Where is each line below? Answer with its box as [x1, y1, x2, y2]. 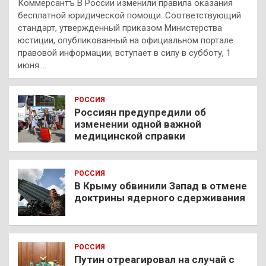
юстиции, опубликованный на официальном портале [18, 34, 233, 46]
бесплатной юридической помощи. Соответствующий [18, 9, 241, 21]
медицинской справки [74, 129, 185, 142]
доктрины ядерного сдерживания [74, 191, 245, 204]
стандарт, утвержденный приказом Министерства [18, 22, 222, 33]
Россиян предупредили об [74, 106, 206, 118]
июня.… [18, 59, 46, 71]
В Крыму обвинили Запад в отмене [74, 179, 247, 192]
